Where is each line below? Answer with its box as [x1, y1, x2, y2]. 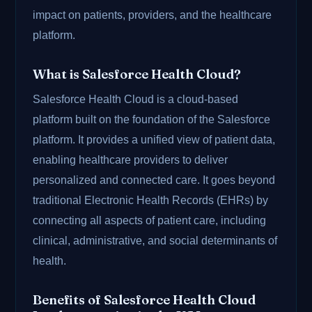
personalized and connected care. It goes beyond [33, 174, 276, 187]
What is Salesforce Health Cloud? [33, 66, 242, 83]
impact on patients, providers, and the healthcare [33, 9, 272, 22]
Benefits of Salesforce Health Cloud [33, 292, 256, 309]
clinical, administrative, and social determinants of [33, 235, 278, 247]
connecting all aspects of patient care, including [33, 214, 267, 227]
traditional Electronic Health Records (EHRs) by [33, 194, 269, 207]
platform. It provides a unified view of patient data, [33, 134, 276, 146]
